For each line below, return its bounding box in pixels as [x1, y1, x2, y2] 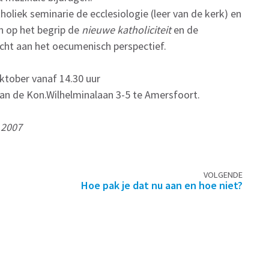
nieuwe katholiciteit [82, 22, 171, 37]
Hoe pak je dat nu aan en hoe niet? [80, 178, 243, 192]
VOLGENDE [203, 169, 243, 180]
